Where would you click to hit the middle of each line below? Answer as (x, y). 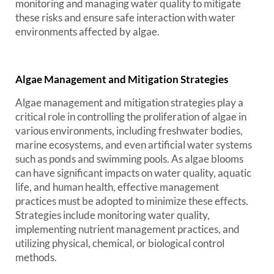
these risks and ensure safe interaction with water (125, 17)
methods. (36, 257)
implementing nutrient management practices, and (128, 229)
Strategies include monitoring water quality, (113, 215)
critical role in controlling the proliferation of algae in (131, 117)
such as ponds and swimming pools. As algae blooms (129, 159)
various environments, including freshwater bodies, (129, 131)
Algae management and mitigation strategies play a (129, 102)
